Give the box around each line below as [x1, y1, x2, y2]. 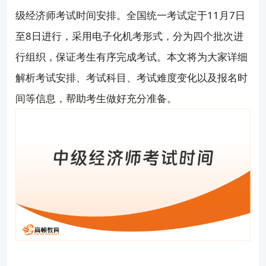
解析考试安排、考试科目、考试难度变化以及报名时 [15, 71, 248, 85]
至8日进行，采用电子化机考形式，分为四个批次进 [15, 29, 244, 43]
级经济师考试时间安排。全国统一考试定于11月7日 [15, 8, 246, 23]
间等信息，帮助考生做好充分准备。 [15, 91, 178, 106]
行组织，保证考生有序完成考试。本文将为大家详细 [15, 50, 248, 64]
